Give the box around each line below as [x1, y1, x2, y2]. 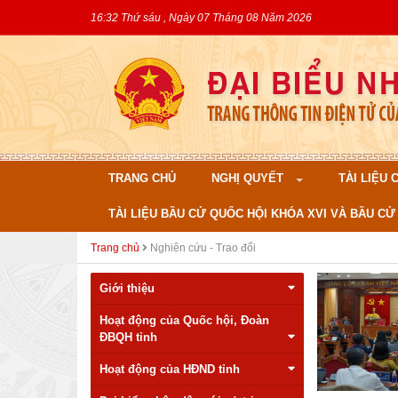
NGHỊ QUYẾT [211, 171, 287, 185]
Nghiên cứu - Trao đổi [147, 242, 256, 253]
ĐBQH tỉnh [99, 330, 157, 344]
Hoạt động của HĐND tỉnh [99, 362, 240, 376]
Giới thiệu [99, 282, 155, 295]
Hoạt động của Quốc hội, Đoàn [99, 314, 269, 327]
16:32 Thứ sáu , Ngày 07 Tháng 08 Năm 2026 [91, 12, 312, 23]
